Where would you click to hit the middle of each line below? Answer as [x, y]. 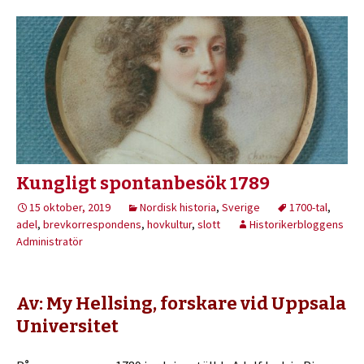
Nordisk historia [178, 208]
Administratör [50, 242]
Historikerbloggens [297, 225]
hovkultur [169, 225]
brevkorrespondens [92, 225]
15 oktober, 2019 [70, 208]
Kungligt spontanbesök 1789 [143, 184]
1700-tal [308, 208]
